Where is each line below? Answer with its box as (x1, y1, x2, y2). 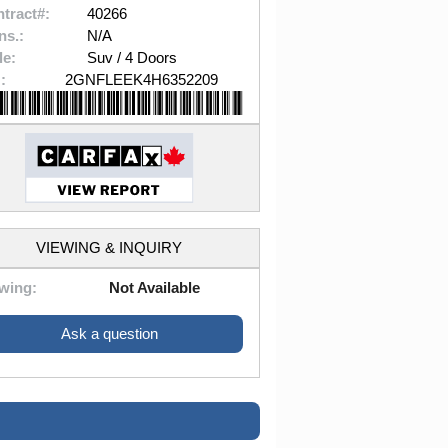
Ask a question (60, 325, 158, 343)
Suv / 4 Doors (87, 49, 178, 66)
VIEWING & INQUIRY (36, 239, 183, 257)
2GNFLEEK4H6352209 (64, 71, 218, 88)
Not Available (109, 279, 201, 297)
